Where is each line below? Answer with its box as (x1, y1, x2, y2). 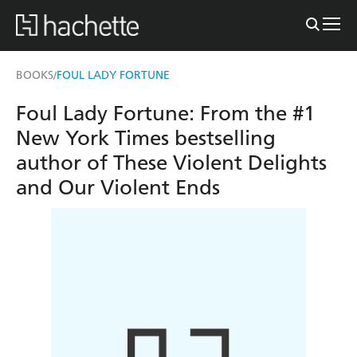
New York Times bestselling (16, 125, 276, 151)
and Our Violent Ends (16, 175, 220, 200)
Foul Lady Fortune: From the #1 (16, 100, 315, 126)
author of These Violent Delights (16, 150, 327, 175)
